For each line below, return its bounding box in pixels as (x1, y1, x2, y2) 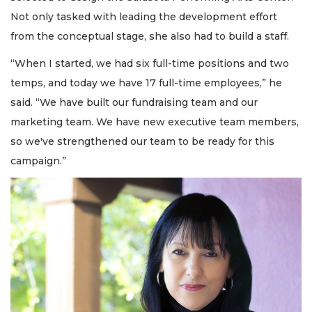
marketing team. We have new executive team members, (10, 115, 299, 128)
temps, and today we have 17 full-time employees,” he (10, 76, 282, 89)
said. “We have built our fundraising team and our (10, 95, 258, 109)
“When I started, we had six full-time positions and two (10, 56, 289, 70)
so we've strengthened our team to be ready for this (10, 134, 274, 148)
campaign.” (10, 154, 66, 167)
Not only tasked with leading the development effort (10, 10, 277, 24)
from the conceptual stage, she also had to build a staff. (10, 30, 289, 43)
